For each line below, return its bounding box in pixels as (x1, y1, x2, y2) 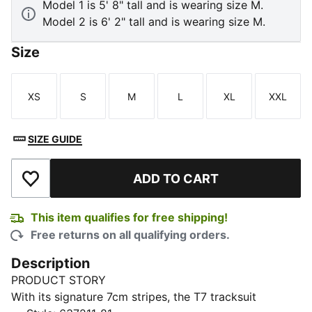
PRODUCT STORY (11, 273, 106, 287)
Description (11, 255, 90, 272)
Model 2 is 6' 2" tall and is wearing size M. (42, 15, 265, 29)
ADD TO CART (132, 171, 219, 186)
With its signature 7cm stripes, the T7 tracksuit (11, 290, 256, 304)
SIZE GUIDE (28, 132, 82, 145)
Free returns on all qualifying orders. (31, 228, 230, 242)
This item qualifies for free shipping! (31, 210, 228, 224)
